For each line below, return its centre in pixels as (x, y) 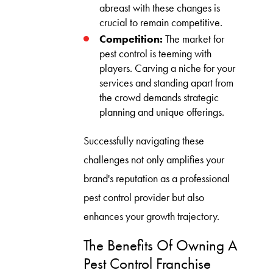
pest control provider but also (144, 197)
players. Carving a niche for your (168, 69)
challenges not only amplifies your (154, 159)
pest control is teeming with (156, 54)
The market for (194, 39)
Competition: (131, 39)
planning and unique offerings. (162, 112)
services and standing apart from (167, 83)
